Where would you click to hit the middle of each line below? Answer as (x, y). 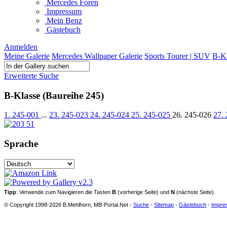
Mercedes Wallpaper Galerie (97, 56)
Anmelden (21, 47)
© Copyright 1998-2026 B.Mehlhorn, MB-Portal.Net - (69, 204)
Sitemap (164, 204)
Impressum (63, 11)
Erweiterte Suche (31, 76)
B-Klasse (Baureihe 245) (54, 95)
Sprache (21, 144)
